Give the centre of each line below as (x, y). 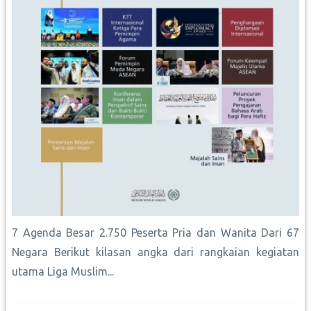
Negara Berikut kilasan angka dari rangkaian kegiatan (155, 252)
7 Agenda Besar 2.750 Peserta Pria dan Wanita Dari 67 (155, 233)
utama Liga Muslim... (63, 272)
